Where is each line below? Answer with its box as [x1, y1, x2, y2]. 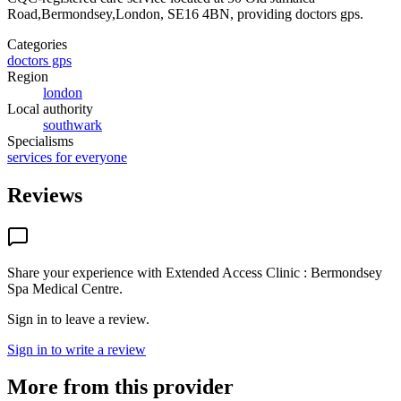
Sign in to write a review [7, 341, 146, 357]
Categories [7, 36, 67, 52]
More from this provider [7, 375, 234, 399]
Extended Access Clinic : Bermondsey [166, 264, 382, 280]
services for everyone [7, 149, 127, 165]
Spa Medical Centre [7, 280, 119, 296]
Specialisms [7, 132, 73, 149]
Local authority [7, 100, 93, 116]
